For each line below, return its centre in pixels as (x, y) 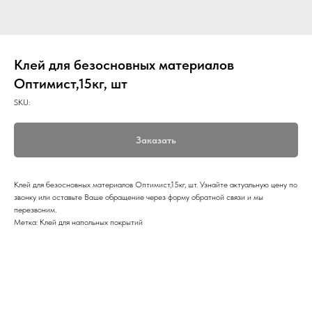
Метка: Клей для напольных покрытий (78, 222)
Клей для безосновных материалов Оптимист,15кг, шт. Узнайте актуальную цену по (156, 185)
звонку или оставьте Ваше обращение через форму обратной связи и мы (139, 197)
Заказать (156, 140)
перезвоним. (35, 210)
